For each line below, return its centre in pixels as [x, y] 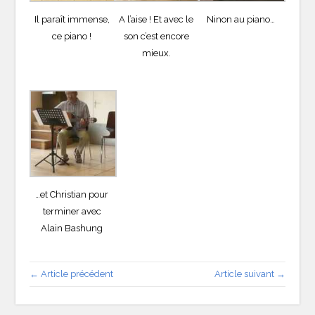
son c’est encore [156, 37]
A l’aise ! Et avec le [156, 20]
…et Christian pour [72, 195]
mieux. [156, 53]
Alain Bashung [72, 229]
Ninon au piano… [240, 20]
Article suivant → [250, 274]
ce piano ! [72, 37]
